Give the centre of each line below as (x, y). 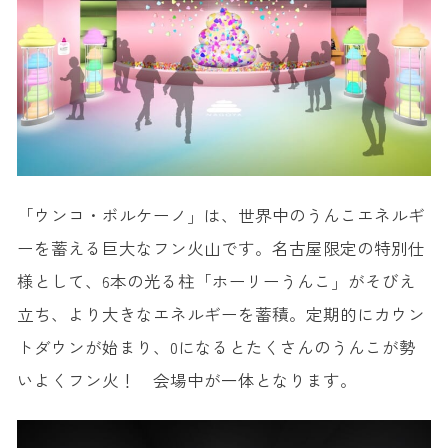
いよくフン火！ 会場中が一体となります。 (186, 380)
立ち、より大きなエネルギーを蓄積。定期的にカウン (220, 314)
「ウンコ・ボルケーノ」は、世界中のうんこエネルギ (220, 215)
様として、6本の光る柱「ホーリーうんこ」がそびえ (216, 281)
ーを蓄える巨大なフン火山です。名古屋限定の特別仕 (220, 248)
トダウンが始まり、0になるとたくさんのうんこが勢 (216, 347)
